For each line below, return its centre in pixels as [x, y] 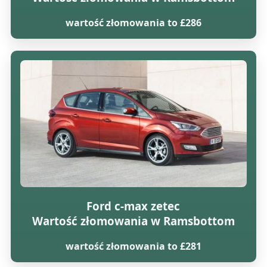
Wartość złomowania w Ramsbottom [133, 221]
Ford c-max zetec [133, 206]
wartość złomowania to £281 [133, 246]
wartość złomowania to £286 [133, 23]
